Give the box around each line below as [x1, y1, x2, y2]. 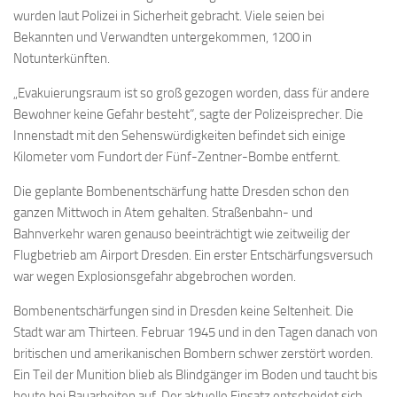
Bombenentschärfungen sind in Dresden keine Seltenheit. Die [13, 303, 354, 319]
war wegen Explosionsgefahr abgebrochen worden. [13, 269, 296, 284]
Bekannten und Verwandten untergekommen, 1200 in [13, 29, 312, 45]
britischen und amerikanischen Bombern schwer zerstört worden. [13, 346, 373, 362]
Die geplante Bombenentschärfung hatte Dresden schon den [13, 183, 349, 199]
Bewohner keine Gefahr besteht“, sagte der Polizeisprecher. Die [13, 106, 363, 122]
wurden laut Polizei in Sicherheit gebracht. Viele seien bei [13, 8, 324, 24]
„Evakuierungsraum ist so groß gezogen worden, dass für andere [13, 85, 370, 101]
